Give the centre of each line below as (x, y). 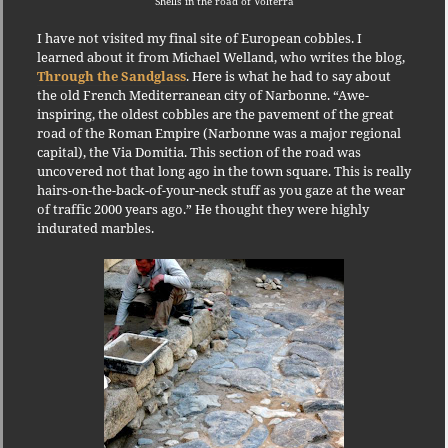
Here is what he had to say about (291, 75)
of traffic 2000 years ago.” (114, 208)
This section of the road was (275, 151)
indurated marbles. (95, 227)
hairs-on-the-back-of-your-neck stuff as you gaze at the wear (220, 189)
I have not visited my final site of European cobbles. (195, 37)
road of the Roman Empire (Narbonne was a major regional (218, 132)
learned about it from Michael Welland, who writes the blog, (220, 56)
